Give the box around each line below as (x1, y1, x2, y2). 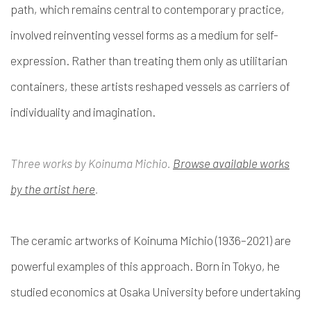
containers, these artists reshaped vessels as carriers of (10, 79, 290, 93)
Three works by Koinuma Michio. (10, 156, 173, 170)
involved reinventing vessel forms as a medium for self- (10, 28, 278, 42)
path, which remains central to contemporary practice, (10, 2, 285, 16)
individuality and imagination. (10, 105, 155, 119)
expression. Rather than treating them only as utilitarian (10, 53, 287, 67)
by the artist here (10, 182, 95, 196)
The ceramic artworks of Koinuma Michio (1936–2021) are (10, 233, 291, 247)
